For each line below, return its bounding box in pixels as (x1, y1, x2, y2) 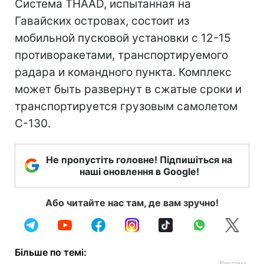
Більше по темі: (15, 246, 87, 258)
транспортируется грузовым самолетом (15, 100, 237, 113)
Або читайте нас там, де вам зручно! (45, 197, 219, 209)
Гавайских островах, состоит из (15, 14, 189, 28)
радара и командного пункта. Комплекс (15, 65, 232, 79)
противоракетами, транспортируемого (15, 48, 228, 62)
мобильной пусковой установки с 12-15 (15, 31, 231, 45)
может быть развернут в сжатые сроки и (15, 82, 242, 96)
